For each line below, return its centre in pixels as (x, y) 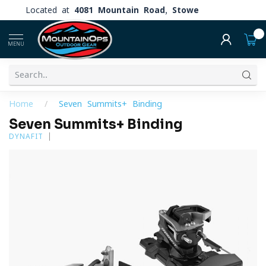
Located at (50, 10)
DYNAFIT (26, 136)
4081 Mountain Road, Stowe (137, 10)
